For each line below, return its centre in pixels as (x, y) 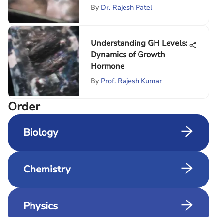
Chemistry (47, 169)
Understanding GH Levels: (139, 43)
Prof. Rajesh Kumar (132, 81)
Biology (41, 132)
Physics (40, 206)
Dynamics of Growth (128, 55)
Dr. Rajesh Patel (126, 8)
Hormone (108, 66)
